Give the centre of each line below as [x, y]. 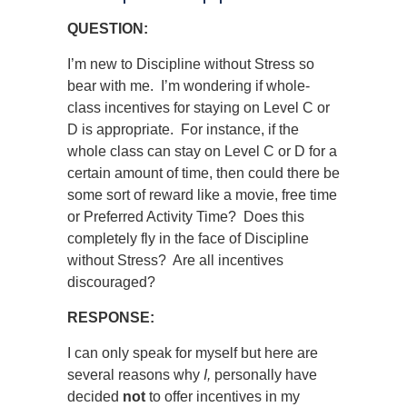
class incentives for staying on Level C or [199, 108]
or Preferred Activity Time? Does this [186, 217]
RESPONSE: [111, 318]
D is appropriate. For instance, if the [183, 129]
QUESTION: [108, 29]
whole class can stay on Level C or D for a [202, 151]
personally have [264, 375]
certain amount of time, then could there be [203, 173]
